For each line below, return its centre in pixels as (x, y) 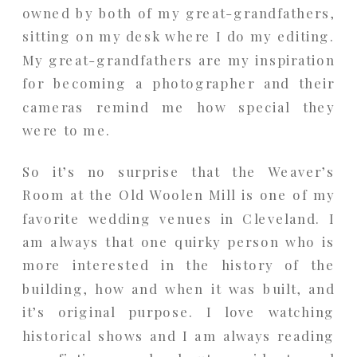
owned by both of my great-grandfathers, (179, 12)
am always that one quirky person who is (179, 241)
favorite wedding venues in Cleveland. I (179, 218)
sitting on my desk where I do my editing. (179, 36)
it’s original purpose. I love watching (179, 311)
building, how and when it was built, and (179, 288)
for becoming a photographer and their (179, 82)
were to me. (67, 129)
